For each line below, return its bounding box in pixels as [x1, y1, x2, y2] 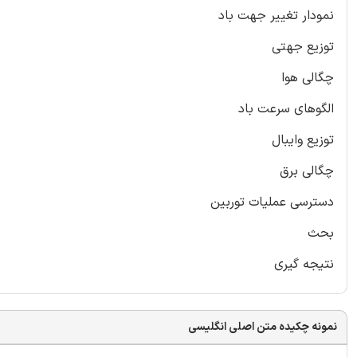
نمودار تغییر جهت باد [218, 6, 334, 25]
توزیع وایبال [272, 130, 334, 150]
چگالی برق [280, 161, 334, 181]
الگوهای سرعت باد [238, 99, 334, 119]
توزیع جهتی [272, 37, 334, 57]
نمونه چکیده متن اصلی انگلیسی [188, 318, 337, 335]
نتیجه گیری [274, 254, 334, 274]
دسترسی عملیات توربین [210, 192, 334, 212]
